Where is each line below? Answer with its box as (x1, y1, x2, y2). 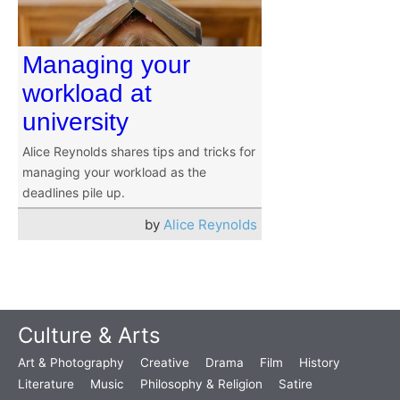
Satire (279, 377, 312, 392)
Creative (140, 355, 189, 371)
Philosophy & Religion (140, 377, 262, 392)
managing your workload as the (22, 164, 206, 180)
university (22, 108, 129, 137)
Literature (18, 377, 74, 392)
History (299, 355, 340, 371)
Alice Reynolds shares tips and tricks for (22, 144, 255, 160)
